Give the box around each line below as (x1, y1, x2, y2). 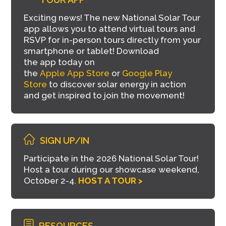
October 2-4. (24, 175, 79, 186)
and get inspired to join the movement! (24, 90, 185, 100)
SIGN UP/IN (40, 135, 90, 146)
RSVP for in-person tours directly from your (24, 34, 201, 45)
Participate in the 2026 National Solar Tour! (24, 153, 199, 163)
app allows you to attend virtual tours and (24, 23, 196, 34)
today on (56, 56, 95, 67)
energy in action (118, 79, 187, 89)
